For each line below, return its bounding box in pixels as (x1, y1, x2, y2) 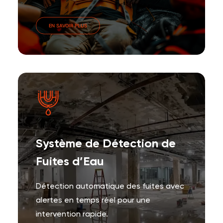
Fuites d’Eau (36, 156, 104, 168)
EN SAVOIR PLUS (48, 22, 88, 29)
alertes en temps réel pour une (36, 197, 150, 205)
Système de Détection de (36, 138, 176, 150)
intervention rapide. (36, 211, 108, 219)
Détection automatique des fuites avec (36, 183, 184, 191)
